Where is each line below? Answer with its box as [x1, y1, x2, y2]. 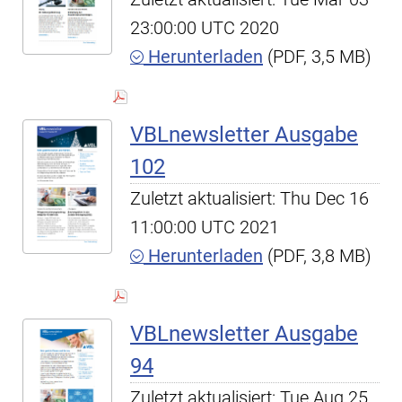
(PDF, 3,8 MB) [263, 245, 371, 267]
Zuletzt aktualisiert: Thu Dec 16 [130, 188, 369, 209]
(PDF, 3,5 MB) [263, 46, 371, 67]
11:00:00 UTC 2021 [130, 216, 279, 238]
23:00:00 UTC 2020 [130, 17, 279, 39]
